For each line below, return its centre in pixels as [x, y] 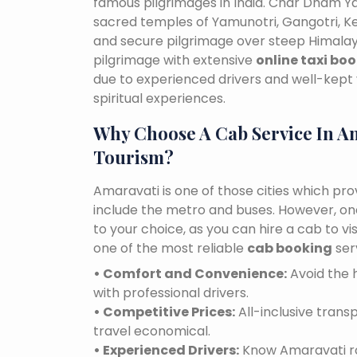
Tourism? [133, 157]
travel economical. [152, 331]
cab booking [290, 249]
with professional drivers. [171, 293]
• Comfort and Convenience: [190, 274]
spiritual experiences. [159, 99]
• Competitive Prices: [164, 312]
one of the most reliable [170, 249]
